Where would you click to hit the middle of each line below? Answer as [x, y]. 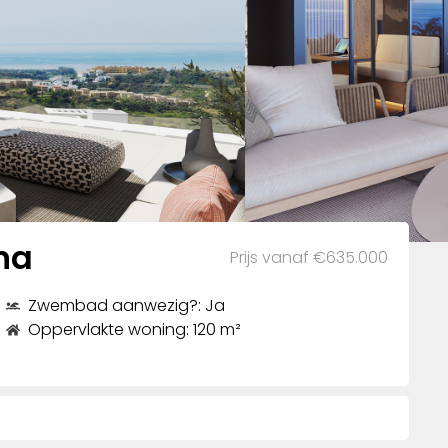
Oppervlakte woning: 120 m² [135, 329]
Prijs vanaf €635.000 [309, 257]
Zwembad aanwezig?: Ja [127, 305]
